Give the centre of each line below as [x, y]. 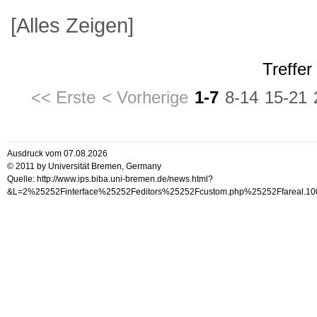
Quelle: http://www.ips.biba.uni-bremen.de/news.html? [110, 179]
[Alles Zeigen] [72, 25]
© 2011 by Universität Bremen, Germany [84, 166]
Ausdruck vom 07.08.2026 [57, 153]
